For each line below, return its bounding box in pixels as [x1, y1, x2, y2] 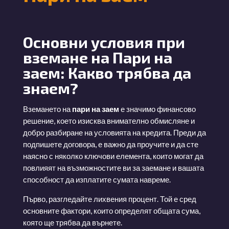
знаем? [22, 78, 78, 97]
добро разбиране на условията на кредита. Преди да [22, 127, 206, 137]
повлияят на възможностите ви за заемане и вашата [22, 163, 204, 172]
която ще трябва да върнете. [22, 217, 122, 227]
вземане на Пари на [22, 48, 172, 66]
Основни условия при [22, 32, 185, 51]
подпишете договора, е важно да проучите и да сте [22, 139, 198, 149]
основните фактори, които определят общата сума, [22, 205, 200, 215]
